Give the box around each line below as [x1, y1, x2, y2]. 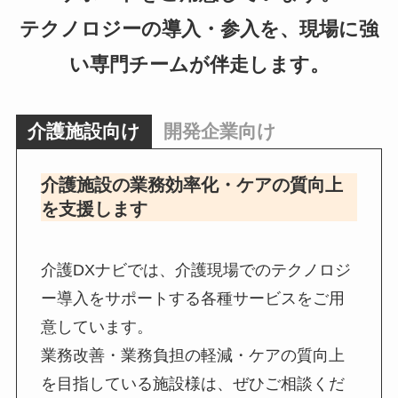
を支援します [40, 198, 147, 219]
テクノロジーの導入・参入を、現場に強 [20, 17, 378, 40]
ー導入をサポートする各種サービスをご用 [40, 290, 345, 308]
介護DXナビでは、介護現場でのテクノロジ [40, 261, 351, 280]
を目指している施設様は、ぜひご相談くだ [40, 375, 345, 394]
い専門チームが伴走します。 [68, 52, 330, 76]
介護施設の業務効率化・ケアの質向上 [40, 174, 343, 195]
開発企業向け [163, 121, 276, 142]
